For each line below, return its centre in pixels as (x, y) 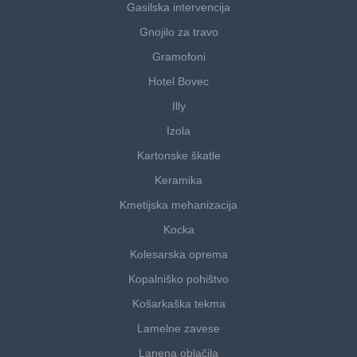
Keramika (178, 180)
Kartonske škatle (178, 156)
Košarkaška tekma (178, 304)
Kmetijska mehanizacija (178, 205)
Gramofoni (178, 57)
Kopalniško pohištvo (178, 279)
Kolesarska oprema (178, 255)
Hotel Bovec (178, 82)
